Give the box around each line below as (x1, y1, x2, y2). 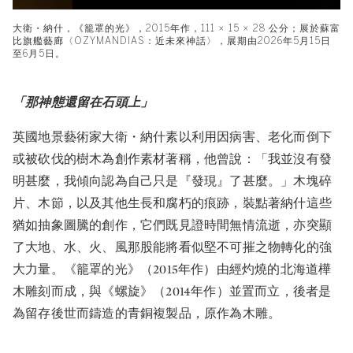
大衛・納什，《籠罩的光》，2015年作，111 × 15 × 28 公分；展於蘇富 (13, 22, 340, 34)
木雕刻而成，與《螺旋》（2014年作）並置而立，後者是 (13, 282, 332, 299)
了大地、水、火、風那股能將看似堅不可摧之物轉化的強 (13, 238, 333, 255)
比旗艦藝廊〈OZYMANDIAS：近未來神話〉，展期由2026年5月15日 (13, 35, 331, 46)
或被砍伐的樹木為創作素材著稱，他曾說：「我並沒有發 (13, 150, 333, 167)
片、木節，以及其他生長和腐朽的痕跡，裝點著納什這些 (13, 194, 333, 211)
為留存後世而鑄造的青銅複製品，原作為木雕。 (13, 304, 281, 321)
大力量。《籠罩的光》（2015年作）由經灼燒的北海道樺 (13, 260, 332, 277)
